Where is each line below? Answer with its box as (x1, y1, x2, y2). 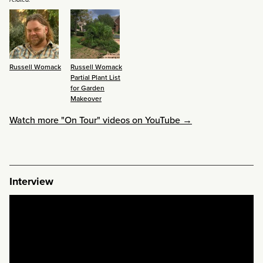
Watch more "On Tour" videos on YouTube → (9, 113, 192, 127)
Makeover (70, 93, 102, 104)
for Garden (70, 82, 104, 93)
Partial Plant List (70, 72, 120, 83)
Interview (9, 173, 53, 189)
